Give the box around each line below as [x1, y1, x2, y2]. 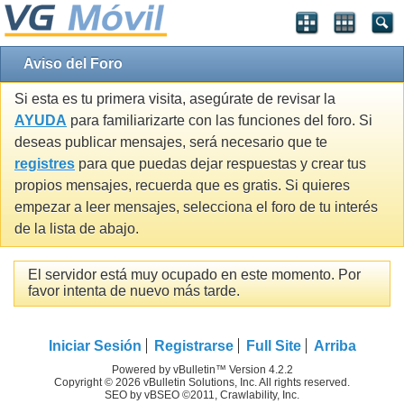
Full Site [245, 337, 301, 353]
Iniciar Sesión [48, 337, 142, 353]
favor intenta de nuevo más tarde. [28, 283, 240, 299]
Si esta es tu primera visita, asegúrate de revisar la [14, 91, 335, 107]
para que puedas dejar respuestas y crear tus [75, 156, 366, 172]
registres [14, 156, 75, 172]
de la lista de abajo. [14, 221, 139, 237]
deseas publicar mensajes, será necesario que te [14, 134, 327, 151]
